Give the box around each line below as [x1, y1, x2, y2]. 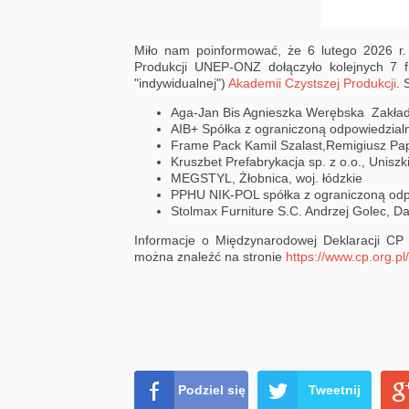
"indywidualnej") [134, 76, 228, 91]
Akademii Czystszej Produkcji [228, 76, 396, 91]
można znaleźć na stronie [134, 249, 286, 265]
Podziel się [177, 383, 246, 398]
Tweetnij [309, 383, 361, 398]
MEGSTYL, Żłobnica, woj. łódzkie [171, 171, 362, 186]
